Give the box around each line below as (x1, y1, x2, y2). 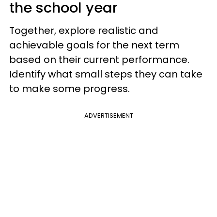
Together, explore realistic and (9, 24, 158, 37)
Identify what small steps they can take (9, 67, 202, 81)
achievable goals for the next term (9, 38, 179, 52)
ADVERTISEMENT (84, 111, 133, 120)
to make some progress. (9, 82, 130, 95)
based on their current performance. (9, 53, 189, 66)
